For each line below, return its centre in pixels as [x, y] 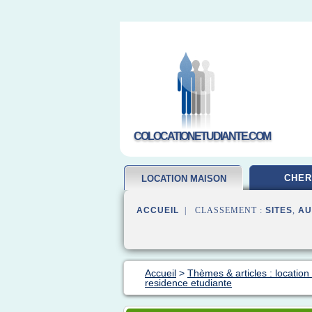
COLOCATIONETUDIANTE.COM [202, 136]
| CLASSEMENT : [222, 210]
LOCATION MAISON [184, 179]
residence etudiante [188, 283]
